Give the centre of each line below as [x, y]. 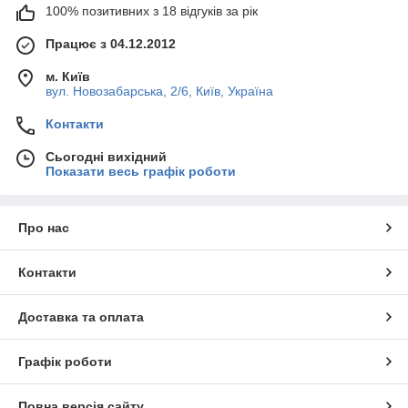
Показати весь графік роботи [141, 171]
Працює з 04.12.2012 [111, 43]
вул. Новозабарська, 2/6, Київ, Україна [159, 91]
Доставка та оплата [81, 316]
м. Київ [68, 76]
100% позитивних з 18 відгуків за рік [152, 10]
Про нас [44, 227]
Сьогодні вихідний [106, 156]
